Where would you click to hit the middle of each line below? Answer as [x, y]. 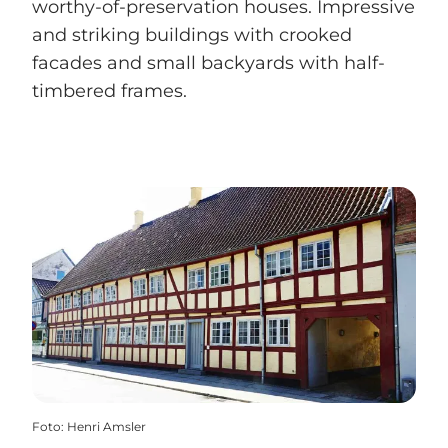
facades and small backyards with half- [208, 63]
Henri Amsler [106, 427]
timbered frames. [109, 91]
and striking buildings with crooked [192, 35]
